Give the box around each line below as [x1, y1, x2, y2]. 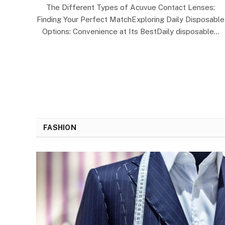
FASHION [43, 123, 76, 132]
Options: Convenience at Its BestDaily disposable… [42, 27, 219, 36]
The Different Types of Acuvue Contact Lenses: [46, 3, 215, 12]
